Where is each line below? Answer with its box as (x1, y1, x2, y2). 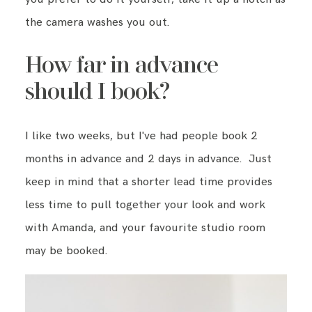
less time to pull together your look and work (24, 197, 265, 212)
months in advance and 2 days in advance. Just (24, 151, 272, 166)
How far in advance (24, 55, 219, 78)
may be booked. (24, 243, 107, 258)
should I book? (24, 81, 170, 104)
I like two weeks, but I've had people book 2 (24, 128, 258, 143)
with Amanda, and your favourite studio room (24, 220, 265, 235)
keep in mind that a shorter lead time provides (24, 174, 272, 189)
